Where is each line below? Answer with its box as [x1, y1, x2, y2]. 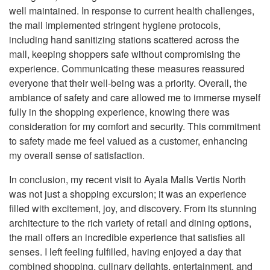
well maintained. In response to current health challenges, [9, 4, 254, 17]
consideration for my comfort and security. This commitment [9, 119, 260, 133]
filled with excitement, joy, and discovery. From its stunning [9, 201, 257, 215]
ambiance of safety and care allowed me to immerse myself [9, 90, 260, 104]
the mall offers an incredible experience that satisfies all [9, 230, 245, 244]
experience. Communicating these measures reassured [9, 61, 245, 75]
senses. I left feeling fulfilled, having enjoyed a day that [9, 245, 241, 259]
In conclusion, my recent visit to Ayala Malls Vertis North [9, 172, 246, 186]
